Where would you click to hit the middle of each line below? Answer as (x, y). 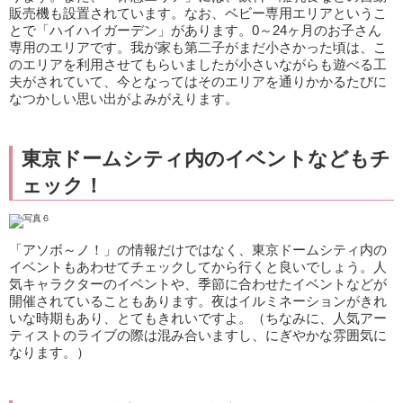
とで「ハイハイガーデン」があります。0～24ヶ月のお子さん (195, 30)
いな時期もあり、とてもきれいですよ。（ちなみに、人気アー (198, 318)
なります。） (49, 353)
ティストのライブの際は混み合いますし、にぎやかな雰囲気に (198, 336)
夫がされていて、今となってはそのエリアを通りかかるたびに (198, 81)
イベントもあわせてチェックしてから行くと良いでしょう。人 (198, 267)
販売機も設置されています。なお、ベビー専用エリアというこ (198, 13)
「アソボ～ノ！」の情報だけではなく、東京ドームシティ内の (198, 250)
